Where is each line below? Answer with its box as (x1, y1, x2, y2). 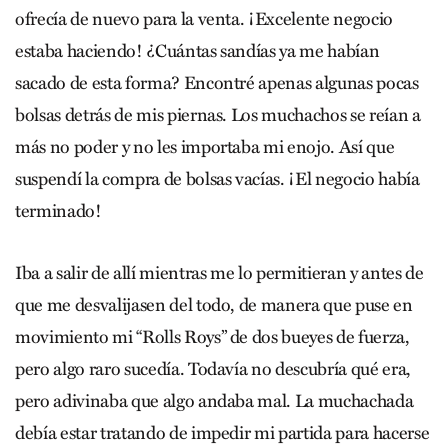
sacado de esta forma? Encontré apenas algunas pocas (15, 71, 419, 94)
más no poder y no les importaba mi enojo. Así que (15, 135, 395, 158)
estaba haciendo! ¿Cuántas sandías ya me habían (15, 39, 380, 62)
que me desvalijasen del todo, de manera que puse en (15, 293, 413, 316)
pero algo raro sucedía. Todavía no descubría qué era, (15, 357, 411, 380)
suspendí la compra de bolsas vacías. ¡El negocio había (15, 167, 420, 190)
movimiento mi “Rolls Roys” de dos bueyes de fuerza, (15, 325, 410, 348)
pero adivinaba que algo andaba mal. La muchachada (15, 389, 414, 412)
